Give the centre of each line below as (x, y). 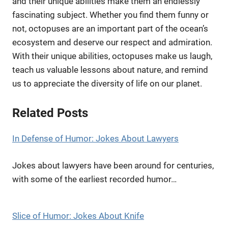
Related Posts (50, 113)
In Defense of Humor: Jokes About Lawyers (95, 139)
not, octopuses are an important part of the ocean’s (110, 28)
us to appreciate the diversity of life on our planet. (107, 83)
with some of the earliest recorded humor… (94, 179)
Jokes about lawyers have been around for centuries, (113, 165)
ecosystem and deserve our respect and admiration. (112, 42)
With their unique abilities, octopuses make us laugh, (112, 56)
